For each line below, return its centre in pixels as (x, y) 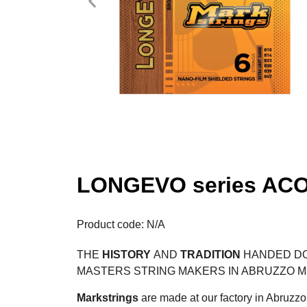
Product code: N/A (121, 225)
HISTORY (126, 255)
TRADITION (210, 255)
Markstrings (109, 297)
